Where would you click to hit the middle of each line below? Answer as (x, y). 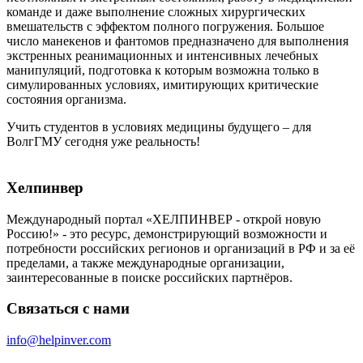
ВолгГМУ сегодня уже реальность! (103, 142)
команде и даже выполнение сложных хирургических (156, 12)
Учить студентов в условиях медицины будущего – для (159, 127)
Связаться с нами (68, 309)
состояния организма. (66, 100)
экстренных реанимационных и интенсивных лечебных (162, 56)
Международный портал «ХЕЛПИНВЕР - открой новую (164, 219)
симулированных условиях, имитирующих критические (162, 85)
